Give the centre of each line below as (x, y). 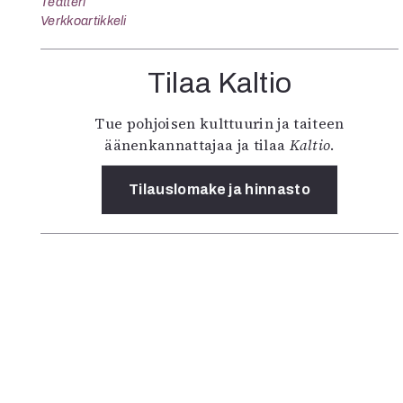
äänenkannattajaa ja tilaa (197, 145)
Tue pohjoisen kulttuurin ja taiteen (219, 123)
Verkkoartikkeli (84, 21)
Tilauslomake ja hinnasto (219, 189)
